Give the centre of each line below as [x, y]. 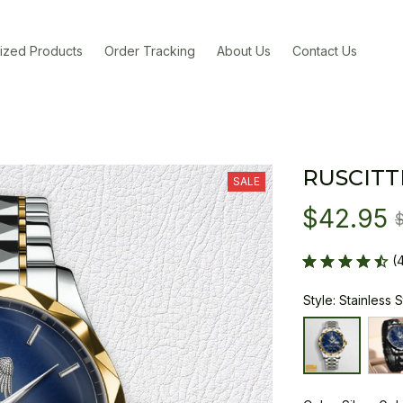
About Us [244, 50]
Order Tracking [150, 50]
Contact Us [325, 50]
